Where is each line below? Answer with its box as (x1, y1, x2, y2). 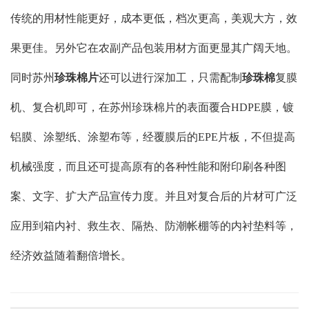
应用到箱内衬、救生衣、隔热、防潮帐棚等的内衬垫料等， (10, 220, 297, 232)
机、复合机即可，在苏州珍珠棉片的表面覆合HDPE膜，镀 (10, 101, 294, 114)
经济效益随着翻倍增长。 (10, 250, 132, 262)
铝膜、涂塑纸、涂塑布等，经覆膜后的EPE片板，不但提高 (10, 131, 295, 143)
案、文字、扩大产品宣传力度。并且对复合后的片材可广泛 (10, 190, 297, 203)
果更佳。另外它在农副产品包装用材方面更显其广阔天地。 (10, 42, 297, 54)
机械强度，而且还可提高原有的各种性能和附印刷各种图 (10, 161, 286, 173)
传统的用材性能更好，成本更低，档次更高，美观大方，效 (10, 12, 297, 25)
